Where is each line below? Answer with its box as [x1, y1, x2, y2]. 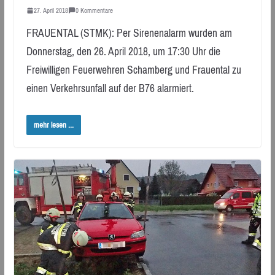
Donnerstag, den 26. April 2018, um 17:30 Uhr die [26, 41, 220, 61]
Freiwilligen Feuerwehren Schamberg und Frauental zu [26, 60, 241, 80]
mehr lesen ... [33, 118, 74, 133]
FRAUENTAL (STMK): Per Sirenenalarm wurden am [26, 23, 232, 43]
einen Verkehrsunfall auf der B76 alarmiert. [26, 78, 194, 98]
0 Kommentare [75, 4, 113, 17]
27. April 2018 [33, 4, 68, 17]
